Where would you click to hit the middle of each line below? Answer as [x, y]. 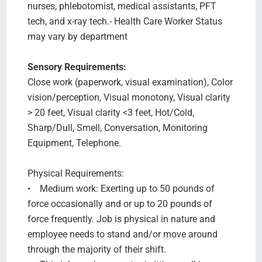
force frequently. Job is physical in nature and [121, 219]
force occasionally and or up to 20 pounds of [120, 204]
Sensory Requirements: [78, 67]
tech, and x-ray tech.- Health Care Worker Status [125, 21]
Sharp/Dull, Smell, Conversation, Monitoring [117, 127]
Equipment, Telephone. [74, 143]
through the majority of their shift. [96, 249]
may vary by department [77, 36]
